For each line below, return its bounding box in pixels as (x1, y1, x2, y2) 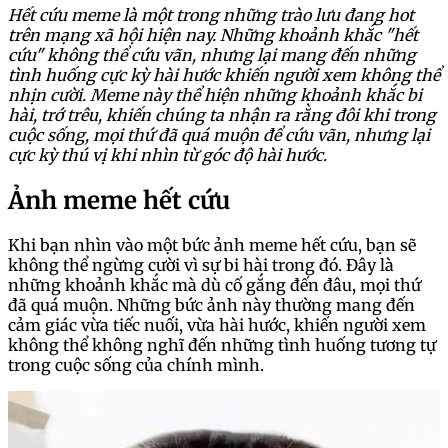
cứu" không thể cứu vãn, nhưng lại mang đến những (8, 44, 416, 65)
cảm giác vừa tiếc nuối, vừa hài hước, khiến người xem (8, 315, 426, 336)
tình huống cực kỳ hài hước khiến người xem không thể (8, 64, 440, 85)
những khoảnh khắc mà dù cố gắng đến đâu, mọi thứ (8, 275, 421, 296)
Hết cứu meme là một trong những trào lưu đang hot (8, 4, 414, 25)
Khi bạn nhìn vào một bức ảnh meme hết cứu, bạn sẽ (8, 235, 416, 256)
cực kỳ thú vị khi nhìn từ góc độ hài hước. (8, 144, 327, 165)
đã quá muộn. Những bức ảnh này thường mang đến (8, 295, 415, 316)
